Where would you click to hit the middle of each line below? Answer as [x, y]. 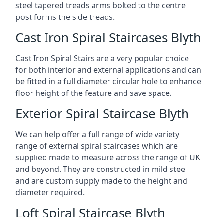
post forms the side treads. [65, 17]
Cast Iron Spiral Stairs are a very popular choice [102, 58]
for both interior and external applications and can [108, 70]
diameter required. [50, 192]
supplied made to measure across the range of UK [108, 157]
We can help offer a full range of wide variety [97, 134]
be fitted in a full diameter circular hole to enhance [108, 81]
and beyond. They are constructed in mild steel [101, 169]
